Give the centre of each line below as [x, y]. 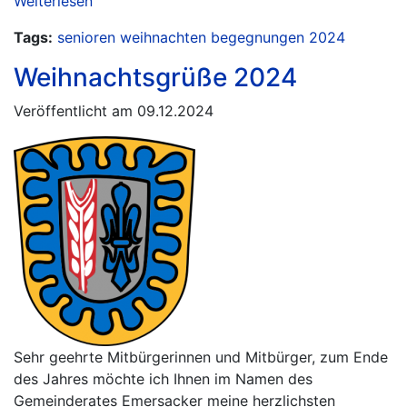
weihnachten [163, 37]
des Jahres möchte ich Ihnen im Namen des [163, 379]
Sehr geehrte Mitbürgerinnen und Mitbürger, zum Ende [201, 357]
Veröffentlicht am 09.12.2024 [114, 111]
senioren [86, 37]
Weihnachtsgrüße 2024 [155, 77]
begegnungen [258, 37]
